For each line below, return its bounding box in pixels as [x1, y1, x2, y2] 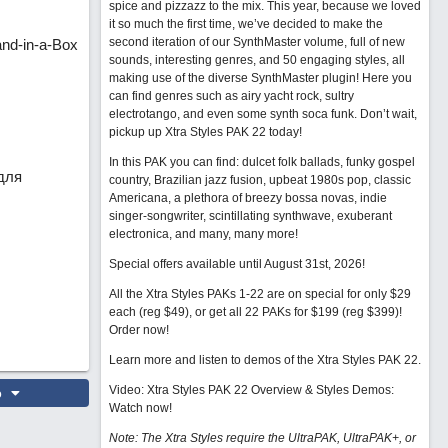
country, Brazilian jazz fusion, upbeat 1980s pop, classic [108, 173, 411, 187]
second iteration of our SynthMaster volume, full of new [108, 35, 405, 49]
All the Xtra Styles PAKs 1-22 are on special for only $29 [108, 287, 411, 301]
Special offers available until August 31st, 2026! [108, 257, 365, 271]
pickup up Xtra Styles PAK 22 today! [108, 125, 302, 139]
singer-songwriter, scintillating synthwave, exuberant [108, 209, 392, 223]
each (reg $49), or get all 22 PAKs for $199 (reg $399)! [108, 305, 402, 319]
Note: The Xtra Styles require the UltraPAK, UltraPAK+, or [108, 431, 416, 445]
